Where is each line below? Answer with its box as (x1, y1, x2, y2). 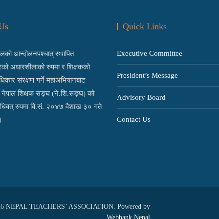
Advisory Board (117, 93, 166, 101)
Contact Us (117, 115, 151, 123)
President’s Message (117, 71, 178, 79)
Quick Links (123, 22, 167, 31)
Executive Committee (117, 49, 182, 57)
